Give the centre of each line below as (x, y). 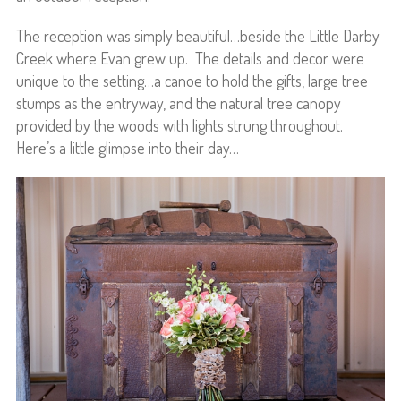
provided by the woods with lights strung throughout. (181, 126)
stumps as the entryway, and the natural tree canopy (178, 103)
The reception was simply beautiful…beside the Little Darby (197, 36)
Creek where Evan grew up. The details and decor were (190, 59)
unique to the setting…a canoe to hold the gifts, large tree (192, 81)
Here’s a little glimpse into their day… (127, 148)
